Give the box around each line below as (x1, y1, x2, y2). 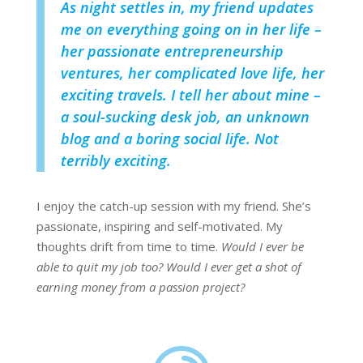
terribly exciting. (60, 151, 171, 171)
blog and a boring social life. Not (60, 129, 279, 149)
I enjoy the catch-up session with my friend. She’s (36, 198, 311, 215)
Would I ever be (220, 238, 304, 255)
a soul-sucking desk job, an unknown (60, 107, 310, 127)
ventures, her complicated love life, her (60, 63, 324, 83)
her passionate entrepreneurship (60, 41, 284, 62)
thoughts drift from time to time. (36, 238, 221, 255)
